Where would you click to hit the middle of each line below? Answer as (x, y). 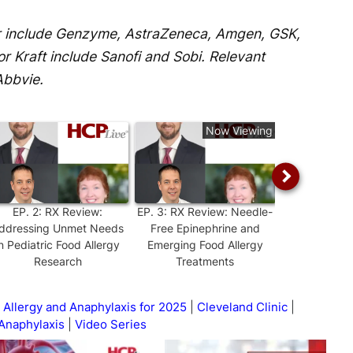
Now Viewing (239, 130)
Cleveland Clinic (242, 307)
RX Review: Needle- (221, 211)
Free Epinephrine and (205, 228)
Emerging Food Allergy (205, 244)
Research (58, 261)
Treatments (205, 261)
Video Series (111, 324)
